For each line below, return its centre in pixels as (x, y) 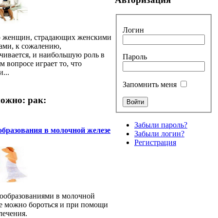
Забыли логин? (159, 133)
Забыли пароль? (161, 125)
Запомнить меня (150, 84)
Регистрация (155, 142)
